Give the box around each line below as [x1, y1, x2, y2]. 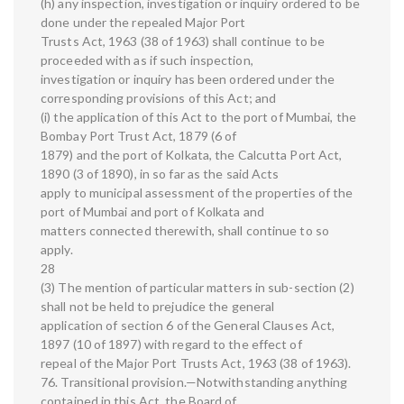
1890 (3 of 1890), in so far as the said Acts [41, 166, 280, 182]
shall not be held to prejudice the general [41, 298, 275, 315]
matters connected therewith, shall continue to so [41, 223, 329, 239]
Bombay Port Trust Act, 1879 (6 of [41, 128, 237, 144]
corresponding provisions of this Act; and [41, 90, 277, 106]
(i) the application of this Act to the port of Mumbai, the [41, 109, 356, 125]
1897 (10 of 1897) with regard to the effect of [41, 336, 302, 353]
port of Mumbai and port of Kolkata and [41, 204, 264, 220]
